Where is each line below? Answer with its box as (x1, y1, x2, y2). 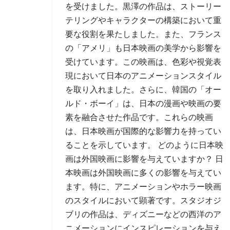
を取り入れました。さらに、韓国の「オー (65, 85, 221, 94)
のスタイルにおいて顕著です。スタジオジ (65, 196, 221, 205)
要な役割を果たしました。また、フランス (65, 30, 221, 39)
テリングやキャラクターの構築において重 (65, 16, 221, 25)
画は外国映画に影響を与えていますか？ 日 (65, 155, 223, 163)
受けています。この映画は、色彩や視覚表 (65, 57, 221, 66)
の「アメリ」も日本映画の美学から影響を (65, 44, 221, 52)
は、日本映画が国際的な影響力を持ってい (65, 127, 221, 136)
